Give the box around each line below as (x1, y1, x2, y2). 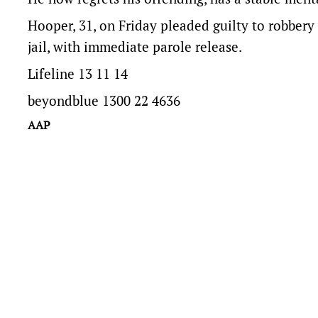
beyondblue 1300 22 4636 (28, 92, 180, 110)
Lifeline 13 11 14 (28, 65, 128, 83)
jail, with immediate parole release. (28, 38, 242, 56)
